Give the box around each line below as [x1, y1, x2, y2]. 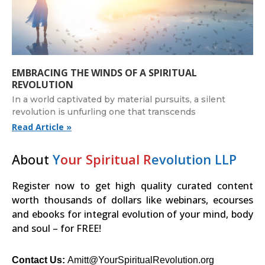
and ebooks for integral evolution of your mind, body [12, 207, 253, 221]
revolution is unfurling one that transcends [12, 106, 196, 117]
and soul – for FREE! [12, 221, 101, 235]
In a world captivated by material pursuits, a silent [12, 93, 225, 105]
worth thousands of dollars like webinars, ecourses [12, 193, 253, 206]
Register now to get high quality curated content [12, 179, 253, 192]
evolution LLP [151, 150, 237, 168]
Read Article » [12, 121, 72, 132]
